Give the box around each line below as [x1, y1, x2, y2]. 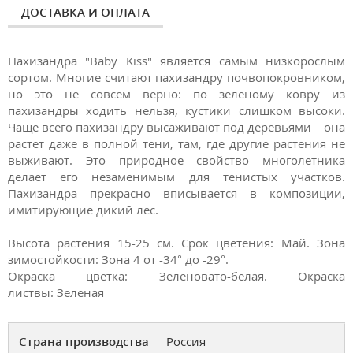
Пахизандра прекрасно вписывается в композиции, [8, 185, 345, 201]
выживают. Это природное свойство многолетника [8, 152, 345, 168]
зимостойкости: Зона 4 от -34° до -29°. [8, 251, 229, 267]
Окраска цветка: [8, 267, 159, 284]
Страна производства [19, 333, 149, 349]
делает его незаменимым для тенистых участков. [8, 169, 345, 184]
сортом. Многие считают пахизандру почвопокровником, [8, 69, 345, 85]
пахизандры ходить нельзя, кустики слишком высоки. [8, 102, 345, 118]
